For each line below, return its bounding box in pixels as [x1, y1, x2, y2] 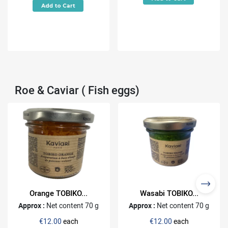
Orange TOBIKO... [30, 188, 88, 198]
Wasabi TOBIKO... [139, 188, 198, 198]
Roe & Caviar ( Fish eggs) [15, 82, 139, 97]
